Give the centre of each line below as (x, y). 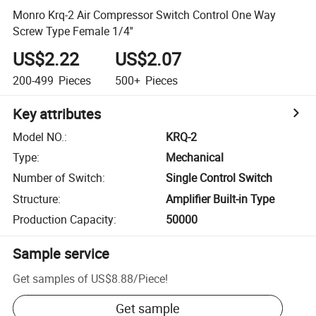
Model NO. (39, 136)
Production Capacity (63, 220)
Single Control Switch (219, 178)
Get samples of (51, 278)
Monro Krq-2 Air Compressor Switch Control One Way (145, 14)
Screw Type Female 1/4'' (73, 31)
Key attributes (57, 114)
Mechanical (195, 158)
